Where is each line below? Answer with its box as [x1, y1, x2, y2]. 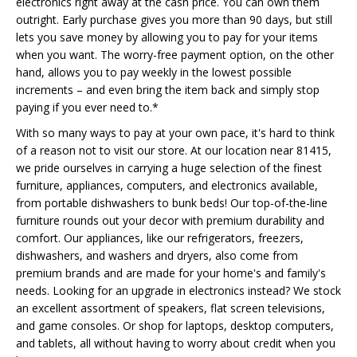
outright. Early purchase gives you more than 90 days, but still [16, 12, 332, 27]
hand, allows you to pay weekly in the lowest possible [16, 65, 292, 80]
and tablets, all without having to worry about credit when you [16, 335, 335, 351]
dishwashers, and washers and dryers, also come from [16, 248, 298, 263]
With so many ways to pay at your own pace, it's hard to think [16, 125, 335, 140]
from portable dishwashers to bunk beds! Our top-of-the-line [16, 195, 328, 210]
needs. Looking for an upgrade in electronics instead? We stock [16, 283, 341, 298]
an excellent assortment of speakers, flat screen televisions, [16, 300, 325, 316]
